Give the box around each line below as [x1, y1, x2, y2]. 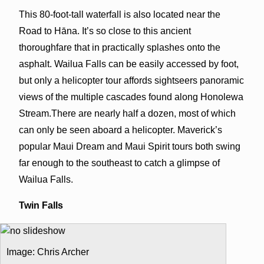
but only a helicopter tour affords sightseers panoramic [18, 75, 244, 85]
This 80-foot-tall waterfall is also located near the [18, 9, 220, 19]
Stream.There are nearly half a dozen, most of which [18, 108, 236, 118]
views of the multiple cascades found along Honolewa [18, 91, 243, 102]
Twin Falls [18, 200, 63, 210]
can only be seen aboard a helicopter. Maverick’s [18, 124, 222, 135]
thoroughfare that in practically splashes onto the [18, 42, 220, 52]
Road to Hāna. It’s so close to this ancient [18, 25, 191, 36]
